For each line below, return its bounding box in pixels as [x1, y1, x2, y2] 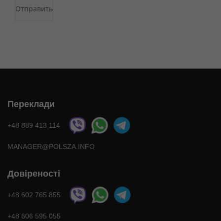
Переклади [7, 99, 55, 109]
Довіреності [7, 169, 60, 179]
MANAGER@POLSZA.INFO [7, 143, 95, 150]
